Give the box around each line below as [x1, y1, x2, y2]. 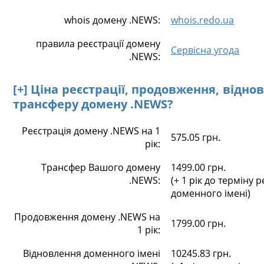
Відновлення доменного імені [23, 247, 160, 260]
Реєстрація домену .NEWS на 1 [22, 124, 160, 137]
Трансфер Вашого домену [41, 161, 160, 174]
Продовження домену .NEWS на [14, 210, 160, 223]
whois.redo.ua [171, 14, 234, 27]
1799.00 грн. [171, 217, 226, 230]
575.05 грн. [171, 131, 220, 144]
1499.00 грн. [171, 161, 226, 174]
